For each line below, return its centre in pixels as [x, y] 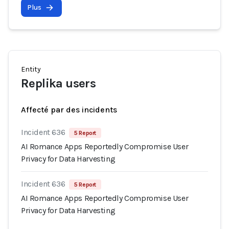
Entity [31, 69]
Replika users [59, 83]
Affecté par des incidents [69, 110]
